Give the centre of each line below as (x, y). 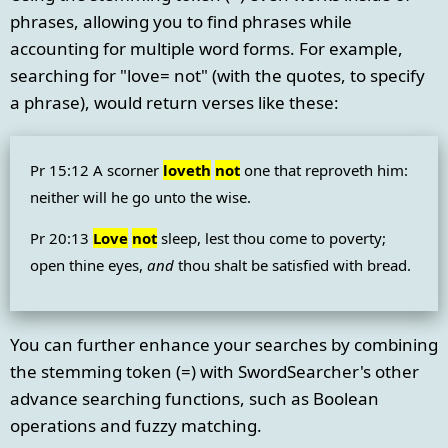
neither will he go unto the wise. (140, 197)
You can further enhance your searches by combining (224, 345)
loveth (187, 170)
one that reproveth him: (324, 170)
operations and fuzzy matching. (136, 426)
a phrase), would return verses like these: (174, 103)
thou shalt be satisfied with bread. (292, 264)
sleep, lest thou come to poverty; (271, 237)
